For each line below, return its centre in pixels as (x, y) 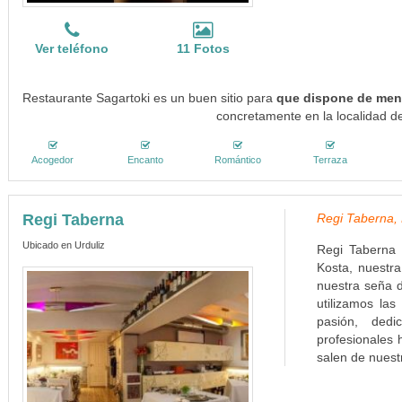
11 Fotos (203, 48)
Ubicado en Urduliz (63, 245)
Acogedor (53, 160)
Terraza (331, 160)
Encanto (145, 160)
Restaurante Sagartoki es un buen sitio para (150, 98)
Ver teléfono (72, 48)
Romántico (238, 160)
